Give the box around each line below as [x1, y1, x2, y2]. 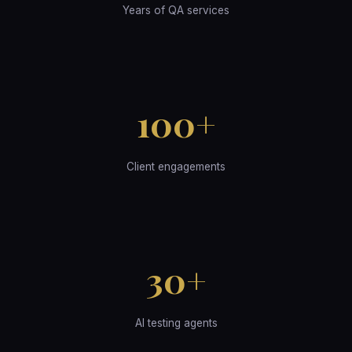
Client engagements [126, 159, 225, 173]
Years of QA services [123, 3, 229, 16]
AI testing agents [134, 316, 218, 329]
